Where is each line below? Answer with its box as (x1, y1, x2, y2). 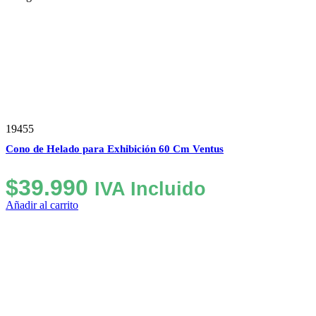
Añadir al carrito (6, 198, 78, 211)
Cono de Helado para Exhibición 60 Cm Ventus (6, 142, 224, 154)
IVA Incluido (95, 178, 206, 200)
